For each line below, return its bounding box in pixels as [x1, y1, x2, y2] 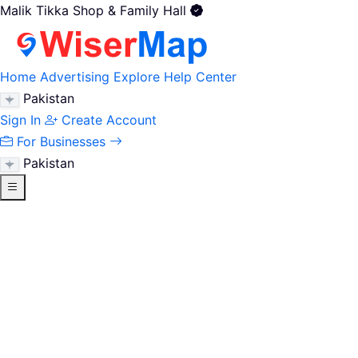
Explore [113, 69, 160, 85]
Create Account [62, 112, 157, 128]
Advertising [40, 69, 109, 85]
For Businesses [17, 133, 105, 149]
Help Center [164, 69, 237, 85]
